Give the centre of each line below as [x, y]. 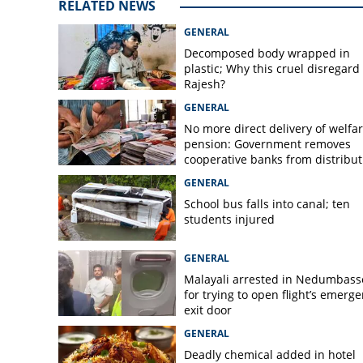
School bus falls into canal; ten [267, 204]
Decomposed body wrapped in [267, 53]
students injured [229, 219]
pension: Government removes [267, 144]
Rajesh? [204, 84]
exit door [207, 310]
